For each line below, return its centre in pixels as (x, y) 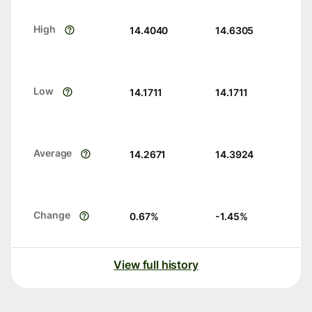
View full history (156, 265)
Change (52, 215)
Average (53, 153)
